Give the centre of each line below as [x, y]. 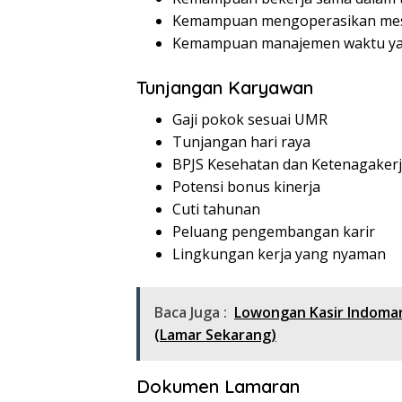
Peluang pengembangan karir [274, 232]
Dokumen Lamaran [218, 387]
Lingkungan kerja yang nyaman [279, 254]
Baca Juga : [191, 313]
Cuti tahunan [216, 210]
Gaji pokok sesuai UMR [250, 120]
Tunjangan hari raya [241, 142]
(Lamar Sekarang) [215, 335]
